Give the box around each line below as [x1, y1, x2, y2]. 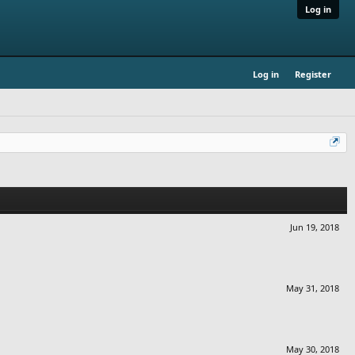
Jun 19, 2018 [290, 220, 339, 233]
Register [294, 68, 331, 80]
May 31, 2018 [286, 281, 339, 294]
